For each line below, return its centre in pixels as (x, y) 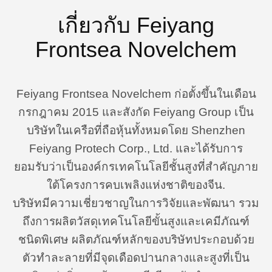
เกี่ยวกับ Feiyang (136, 25)
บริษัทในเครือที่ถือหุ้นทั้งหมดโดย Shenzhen (136, 130)
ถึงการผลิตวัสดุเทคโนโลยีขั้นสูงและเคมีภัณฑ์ (136, 221)
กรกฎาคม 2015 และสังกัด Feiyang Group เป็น (136, 112)
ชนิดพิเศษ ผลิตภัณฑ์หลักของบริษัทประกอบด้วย (136, 240)
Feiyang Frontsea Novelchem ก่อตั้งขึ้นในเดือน (136, 94)
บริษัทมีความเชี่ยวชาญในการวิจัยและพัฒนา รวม (136, 203)
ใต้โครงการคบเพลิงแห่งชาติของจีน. (136, 185)
